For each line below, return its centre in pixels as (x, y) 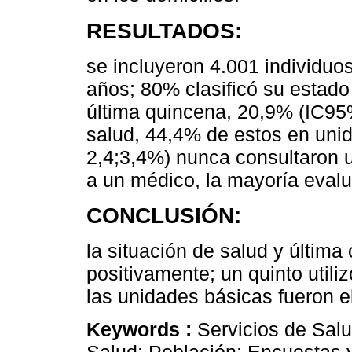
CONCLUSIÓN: (164, 216)
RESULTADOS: (164, 31)
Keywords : (142, 329)
